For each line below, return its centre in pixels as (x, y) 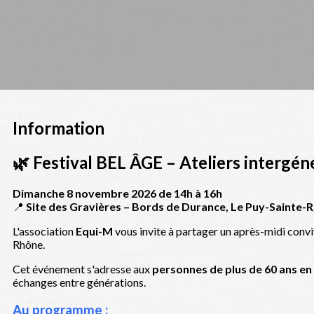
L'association (44, 231)
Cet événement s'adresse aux (82, 268)
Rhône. (29, 244)
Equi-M (94, 231)
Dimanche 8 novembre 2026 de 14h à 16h (117, 193)
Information (59, 128)
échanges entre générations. (79, 282)
